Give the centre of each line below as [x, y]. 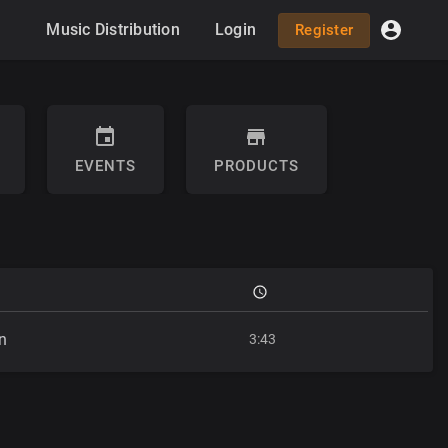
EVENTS [105, 166]
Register [324, 29]
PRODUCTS [256, 166]
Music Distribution [113, 29]
